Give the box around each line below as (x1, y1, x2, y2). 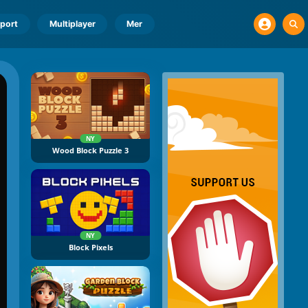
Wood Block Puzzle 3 (52, 146, 129, 156)
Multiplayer (49, 19, 96, 29)
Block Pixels (68, 243, 113, 253)
